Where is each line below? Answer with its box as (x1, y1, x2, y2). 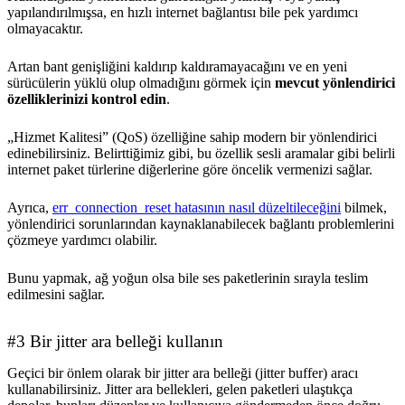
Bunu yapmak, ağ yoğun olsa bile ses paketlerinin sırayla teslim (7, 269, 368, 286)
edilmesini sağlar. (7, 286, 108, 302)
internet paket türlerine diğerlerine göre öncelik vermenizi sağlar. (7, 161, 372, 177)
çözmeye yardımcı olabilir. (7, 231, 157, 248)
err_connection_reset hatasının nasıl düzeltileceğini (52, 199, 341, 215)
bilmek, (344, 199, 387, 215)
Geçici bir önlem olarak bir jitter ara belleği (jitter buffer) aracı (7, 364, 358, 381)
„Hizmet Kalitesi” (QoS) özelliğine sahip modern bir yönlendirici (7, 128, 377, 145)
